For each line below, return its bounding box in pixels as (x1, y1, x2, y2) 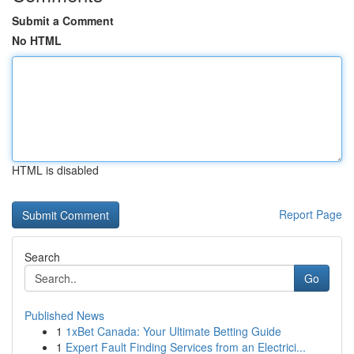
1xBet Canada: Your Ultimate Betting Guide (66, 323, 281, 339)
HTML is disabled (12, 162, 99, 178)
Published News (24, 307, 104, 323)
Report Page (279, 206, 342, 222)
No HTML (12, 32, 62, 48)
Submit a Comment (12, 13, 114, 28)
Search (24, 249, 60, 265)
